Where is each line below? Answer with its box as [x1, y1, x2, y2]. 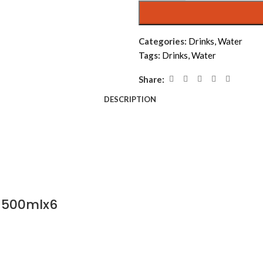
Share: [139, 73, 164, 85]
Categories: [139, 36, 187, 46]
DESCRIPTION [103, 95, 156, 104]
